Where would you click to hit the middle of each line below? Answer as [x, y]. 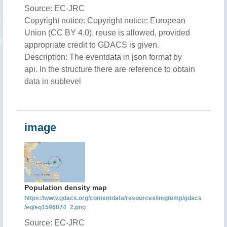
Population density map [66, 187]
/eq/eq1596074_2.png [55, 207]
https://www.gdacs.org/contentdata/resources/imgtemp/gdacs [113, 198]
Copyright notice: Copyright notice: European [105, 21]
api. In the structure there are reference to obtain [110, 69]
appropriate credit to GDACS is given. [92, 45]
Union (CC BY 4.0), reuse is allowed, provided [107, 33]
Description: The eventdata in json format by [103, 57]
